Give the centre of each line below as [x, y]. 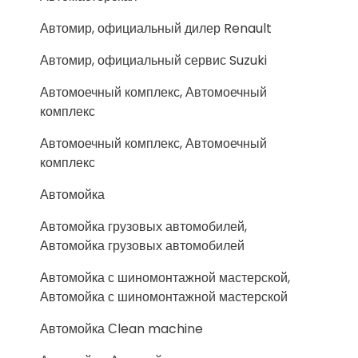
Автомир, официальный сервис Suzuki [153, 60]
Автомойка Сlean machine [121, 328]
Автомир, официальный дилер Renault [156, 28]
